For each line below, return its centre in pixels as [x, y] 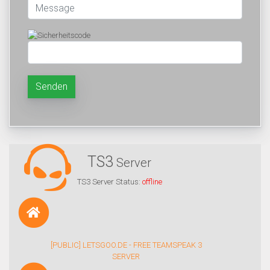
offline [152, 182]
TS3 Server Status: [109, 182]
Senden [52, 87]
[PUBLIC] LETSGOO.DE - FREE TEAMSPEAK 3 [126, 245]
